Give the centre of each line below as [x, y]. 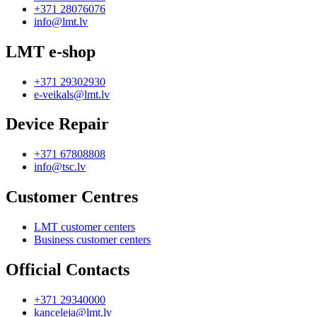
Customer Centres [72, 197]
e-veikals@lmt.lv [72, 94]
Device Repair [57, 124]
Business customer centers [92, 240]
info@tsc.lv [60, 167]
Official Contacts [68, 270]
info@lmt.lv [61, 21]
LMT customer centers [85, 227]
